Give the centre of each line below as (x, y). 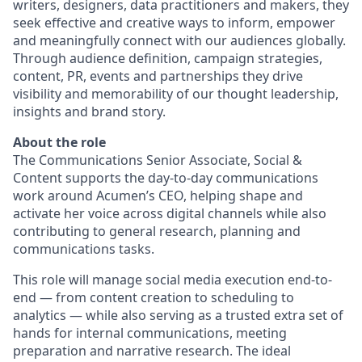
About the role (59, 142)
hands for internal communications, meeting (150, 333)
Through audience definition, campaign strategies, (168, 58)
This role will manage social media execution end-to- (173, 280)
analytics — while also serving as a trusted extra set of (178, 315)
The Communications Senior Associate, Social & (158, 160)
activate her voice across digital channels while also (170, 213)
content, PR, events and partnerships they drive (158, 76)
